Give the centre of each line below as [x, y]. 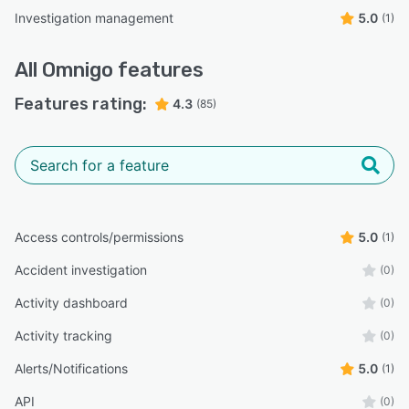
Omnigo [78, 69]
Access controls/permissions [99, 236]
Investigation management [94, 17]
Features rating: [81, 104]
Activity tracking [63, 335]
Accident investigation [81, 269]
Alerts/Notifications [71, 368]
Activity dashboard [71, 302]
